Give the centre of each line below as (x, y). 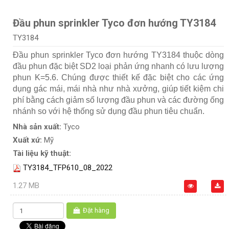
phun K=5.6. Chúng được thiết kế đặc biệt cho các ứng (118, 78)
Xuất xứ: (28, 140)
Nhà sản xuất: (38, 127)
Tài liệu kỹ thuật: (42, 154)
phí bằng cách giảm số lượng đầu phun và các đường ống (118, 100)
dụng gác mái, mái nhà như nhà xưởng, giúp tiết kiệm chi (118, 89)
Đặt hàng (96, 211)
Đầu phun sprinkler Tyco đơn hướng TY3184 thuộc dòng (118, 55)
